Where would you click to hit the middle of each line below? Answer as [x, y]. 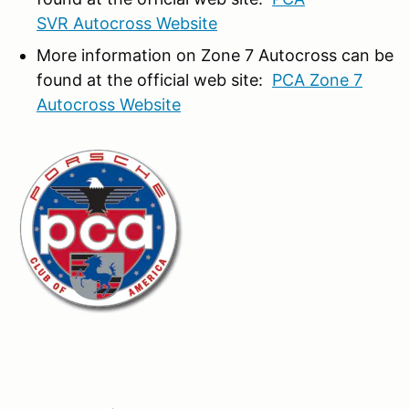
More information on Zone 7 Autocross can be [215, 55]
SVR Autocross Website [127, 23]
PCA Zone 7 [317, 79]
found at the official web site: [154, 79]
